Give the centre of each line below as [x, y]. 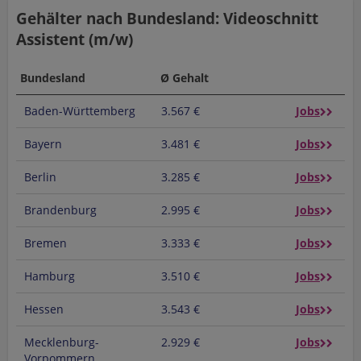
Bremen [46, 243]
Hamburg [50, 276]
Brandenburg [60, 210]
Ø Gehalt [185, 78]
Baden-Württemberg [80, 111]
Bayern [43, 144]
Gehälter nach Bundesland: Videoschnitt [167, 19]
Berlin [40, 177]
